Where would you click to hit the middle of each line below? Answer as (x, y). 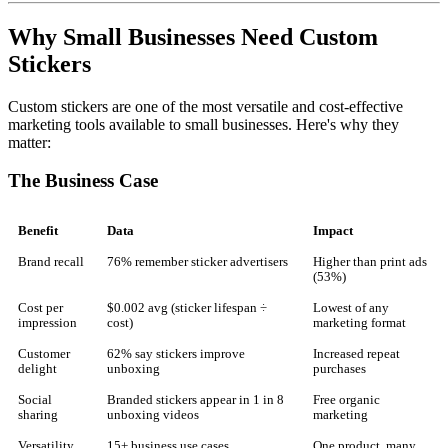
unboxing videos (153, 415)
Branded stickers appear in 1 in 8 (195, 400)
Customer (44, 354)
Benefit (38, 231)
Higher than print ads (370, 262)
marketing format (359, 323)
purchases (339, 369)
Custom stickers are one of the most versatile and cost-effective (205, 106)
